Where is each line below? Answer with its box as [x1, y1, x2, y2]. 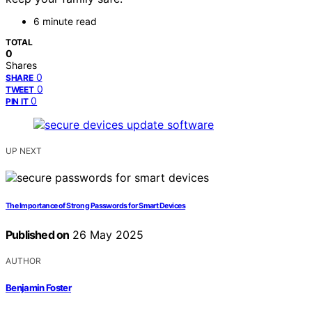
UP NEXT [6, 146, 42, 157]
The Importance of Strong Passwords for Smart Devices [6, 201, 186, 211]
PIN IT [6, 96, 29, 107]
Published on [6, 228, 70, 242]
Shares [6, 59, 37, 72]
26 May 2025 [69, 228, 144, 242]
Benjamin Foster [6, 281, 72, 293]
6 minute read [33, 15, 97, 28]
